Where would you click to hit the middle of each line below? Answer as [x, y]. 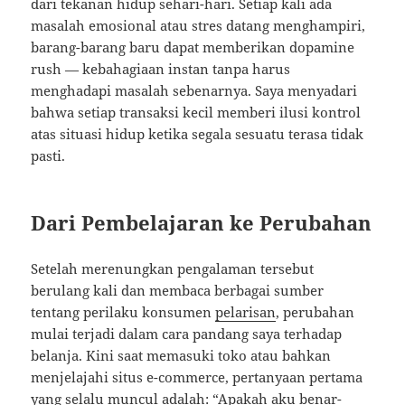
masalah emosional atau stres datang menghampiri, [198, 26]
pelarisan [246, 312]
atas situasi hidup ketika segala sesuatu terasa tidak [198, 134]
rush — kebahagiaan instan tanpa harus [161, 69]
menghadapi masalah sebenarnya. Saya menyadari [194, 91]
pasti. [48, 156]
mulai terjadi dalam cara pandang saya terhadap [187, 334]
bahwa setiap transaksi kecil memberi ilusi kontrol [196, 113]
